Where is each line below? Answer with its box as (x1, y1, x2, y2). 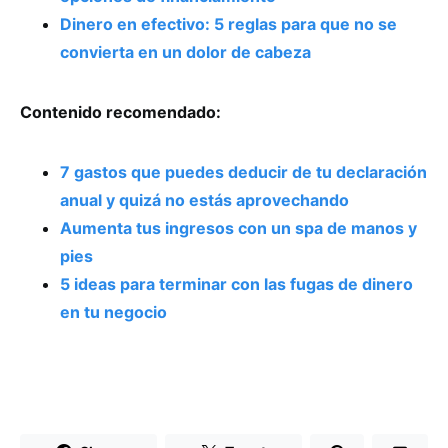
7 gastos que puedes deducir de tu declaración (60, 161, 427, 182)
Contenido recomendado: (20, 101, 221, 122)
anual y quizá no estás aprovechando (60, 189, 349, 210)
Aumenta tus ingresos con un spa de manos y (60, 217, 417, 238)
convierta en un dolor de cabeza (60, 41, 311, 62)
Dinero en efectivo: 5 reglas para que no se (60, 13, 397, 34)
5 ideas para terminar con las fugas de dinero (60, 273, 413, 294)
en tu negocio (60, 301, 167, 322)
